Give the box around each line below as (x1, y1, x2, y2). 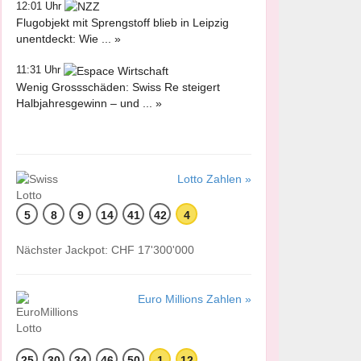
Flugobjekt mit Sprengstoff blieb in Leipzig (16, 16, 229, 30)
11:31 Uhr (16, 64, 64, 77)
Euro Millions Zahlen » (137, 292, 251, 305)
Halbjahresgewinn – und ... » (16, 96, 162, 110)
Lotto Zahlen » (176, 172, 251, 185)
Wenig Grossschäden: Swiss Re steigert (16, 80, 220, 93)
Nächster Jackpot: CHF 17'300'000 (16, 243, 194, 256)
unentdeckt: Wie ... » (16, 32, 121, 46)
